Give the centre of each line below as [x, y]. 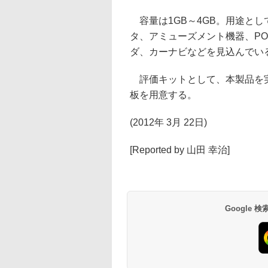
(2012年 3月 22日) [168, 122]
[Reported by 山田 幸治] [180, 150]
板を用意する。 [163, 95]
